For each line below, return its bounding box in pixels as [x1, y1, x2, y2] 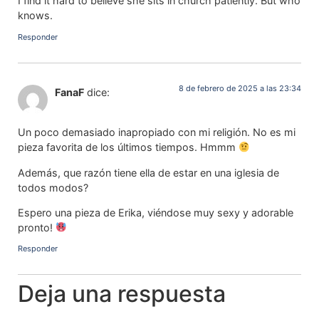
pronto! [18, 221, 56, 234]
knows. [18, 9, 53, 22]
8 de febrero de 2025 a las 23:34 [179, 83, 301, 93]
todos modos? [18, 181, 88, 194]
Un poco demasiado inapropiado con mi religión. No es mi [18, 126, 296, 139]
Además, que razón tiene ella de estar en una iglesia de [18, 166, 279, 179]
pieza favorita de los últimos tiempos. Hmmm [18, 141, 239, 154]
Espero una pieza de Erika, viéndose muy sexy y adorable [18, 206, 293, 219]
